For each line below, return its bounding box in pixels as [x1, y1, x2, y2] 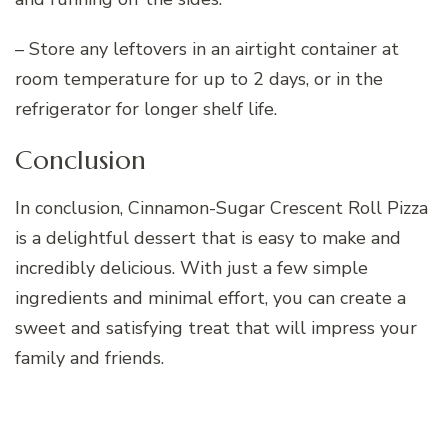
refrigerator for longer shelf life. [15, 97, 277, 122]
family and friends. [15, 345, 164, 370]
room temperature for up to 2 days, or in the [15, 67, 383, 92]
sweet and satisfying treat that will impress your [15, 315, 417, 340]
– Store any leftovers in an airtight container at [15, 37, 399, 62]
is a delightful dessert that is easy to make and [15, 225, 401, 250]
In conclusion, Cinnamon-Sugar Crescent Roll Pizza [15, 195, 428, 220]
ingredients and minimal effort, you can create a [15, 285, 406, 310]
